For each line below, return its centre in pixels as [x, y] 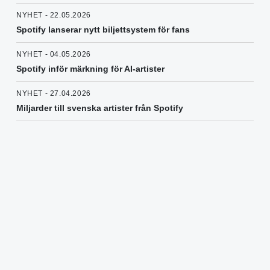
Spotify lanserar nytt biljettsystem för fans [103, 30]
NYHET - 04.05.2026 [54, 55]
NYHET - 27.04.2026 [54, 94]
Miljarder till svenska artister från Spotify [100, 108]
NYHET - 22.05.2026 [54, 15]
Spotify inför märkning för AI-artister [90, 69]
